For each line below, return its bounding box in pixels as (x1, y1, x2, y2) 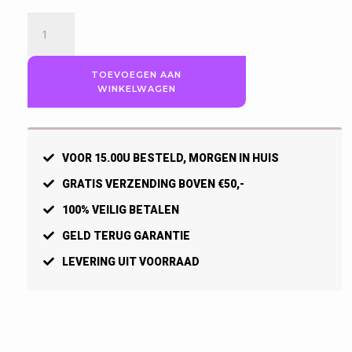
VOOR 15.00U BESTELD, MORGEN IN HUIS (59, 152, 279, 165)
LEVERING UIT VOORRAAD (59, 255, 200, 269)
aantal (26, 139, 59, 155)
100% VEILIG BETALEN (59, 203, 179, 217)
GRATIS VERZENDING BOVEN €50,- (59, 178, 244, 191)
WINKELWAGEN (97, 82, 176, 94)
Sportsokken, (26, 103, 94, 119)
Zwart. (26, 121, 60, 137)
